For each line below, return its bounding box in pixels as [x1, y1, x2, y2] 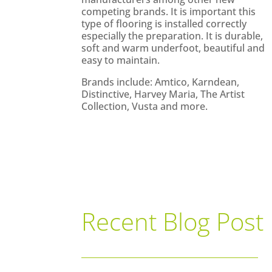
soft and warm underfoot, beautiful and [81, 41, 265, 55]
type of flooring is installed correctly [81, 17, 247, 31]
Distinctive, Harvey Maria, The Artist [81, 87, 245, 101]
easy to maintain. [81, 53, 160, 67]
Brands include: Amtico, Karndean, [81, 75, 240, 89]
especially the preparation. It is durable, [81, 29, 263, 43]
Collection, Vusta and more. [81, 100, 208, 114]
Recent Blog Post [81, 204, 264, 238]
